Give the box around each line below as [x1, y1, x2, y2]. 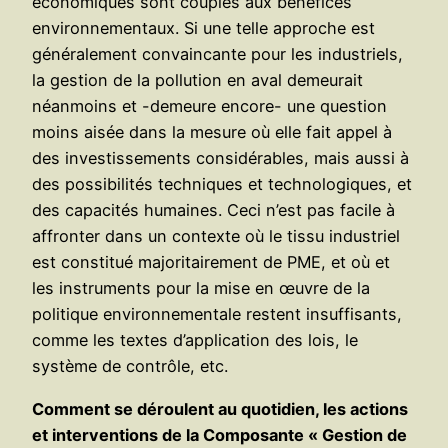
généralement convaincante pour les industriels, [32, 44, 403, 65]
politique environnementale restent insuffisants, [32, 304, 402, 325]
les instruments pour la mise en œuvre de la [32, 278, 370, 299]
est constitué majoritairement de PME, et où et [32, 252, 390, 273]
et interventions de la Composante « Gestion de [32, 424, 407, 445]
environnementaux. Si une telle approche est [32, 18, 375, 39]
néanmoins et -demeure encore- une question [32, 96, 387, 117]
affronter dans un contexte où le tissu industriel [32, 226, 400, 247]
